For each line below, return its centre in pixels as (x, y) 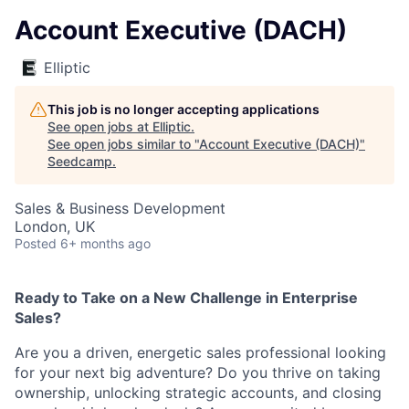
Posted (36, 243)
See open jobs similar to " (123, 144)
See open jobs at (100, 126)
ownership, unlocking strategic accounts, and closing (198, 393)
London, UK (55, 226)
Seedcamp (80, 161)
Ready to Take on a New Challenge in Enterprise (186, 298)
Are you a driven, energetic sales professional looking (200, 352)
